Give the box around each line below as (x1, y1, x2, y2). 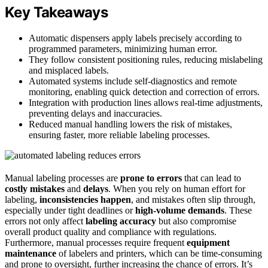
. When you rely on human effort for (108, 183, 245, 194)
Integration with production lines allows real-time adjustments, (29, 97, 263, 108)
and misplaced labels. (29, 65, 109, 75)
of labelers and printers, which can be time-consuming (56, 248, 262, 258)
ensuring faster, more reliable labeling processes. (29, 129, 210, 140)
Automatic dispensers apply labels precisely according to (29, 32, 242, 43)
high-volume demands (135, 205, 224, 215)
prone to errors (120, 172, 182, 183)
